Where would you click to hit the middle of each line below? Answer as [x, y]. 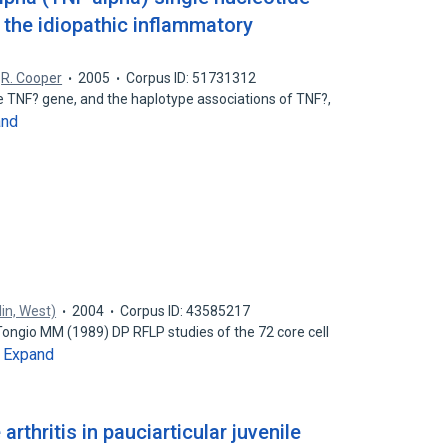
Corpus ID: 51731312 [191, 78]
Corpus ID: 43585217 [185, 311]
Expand [29, 354]
